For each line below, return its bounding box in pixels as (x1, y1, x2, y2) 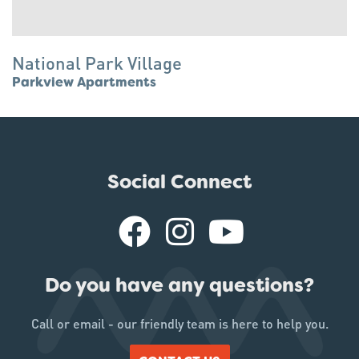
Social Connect (107, 174, 252, 192)
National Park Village (12, 50, 182, 74)
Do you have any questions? (45, 277, 314, 296)
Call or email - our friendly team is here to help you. (30, 314, 329, 332)
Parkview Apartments (12, 76, 156, 90)
